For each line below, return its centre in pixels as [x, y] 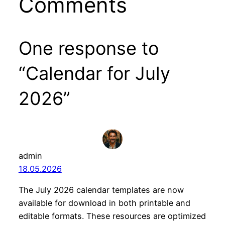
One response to [88, 48]
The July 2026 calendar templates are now [101, 190]
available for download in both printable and [104, 203]
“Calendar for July [94, 74]
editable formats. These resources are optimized [112, 216]
